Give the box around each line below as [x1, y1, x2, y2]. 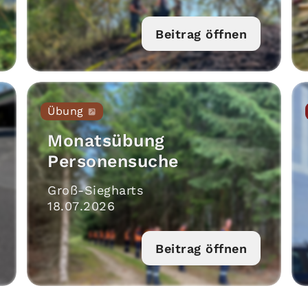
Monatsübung [47, 131, 165, 151]
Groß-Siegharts [47, 183, 143, 197]
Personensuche [47, 151, 179, 171]
